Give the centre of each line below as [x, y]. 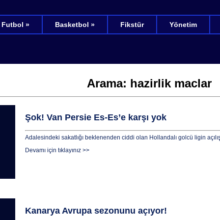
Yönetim [183, 25]
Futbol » [15, 25]
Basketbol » [75, 25]
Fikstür [132, 25]
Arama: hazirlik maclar [149, 83]
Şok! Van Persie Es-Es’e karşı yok [96, 118]
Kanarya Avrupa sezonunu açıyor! [96, 211]
